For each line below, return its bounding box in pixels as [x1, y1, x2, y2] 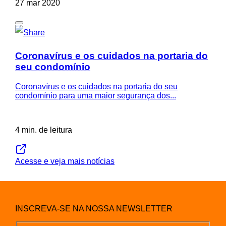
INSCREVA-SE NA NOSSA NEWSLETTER [15, 204, 173, 213]
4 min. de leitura [15, 125, 72, 134]
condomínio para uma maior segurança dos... [15, 91, 176, 100]
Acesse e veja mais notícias [15, 156, 115, 165]
